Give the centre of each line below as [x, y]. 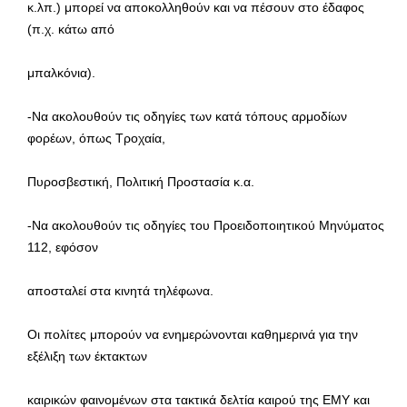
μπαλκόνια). [61, 72]
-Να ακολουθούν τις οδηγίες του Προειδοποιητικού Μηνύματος [206, 225]
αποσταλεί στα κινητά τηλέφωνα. [120, 290]
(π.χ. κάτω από [71, 29]
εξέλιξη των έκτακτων [87, 356]
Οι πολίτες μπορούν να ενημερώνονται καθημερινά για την [193, 334]
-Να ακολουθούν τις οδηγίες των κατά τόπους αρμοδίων [187, 116]
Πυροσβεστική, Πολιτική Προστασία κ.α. [141, 181]
